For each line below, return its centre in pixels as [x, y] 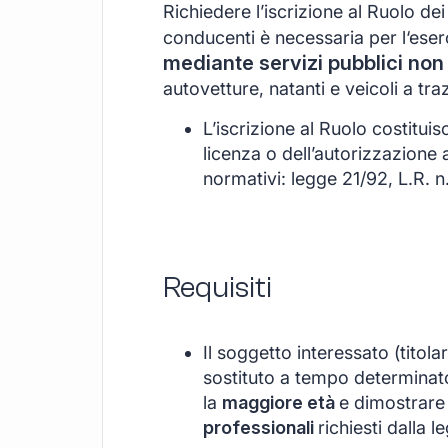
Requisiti [217, 287]
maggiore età [280, 402]
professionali [260, 427]
